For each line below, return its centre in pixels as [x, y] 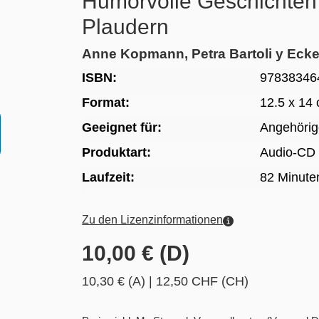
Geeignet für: [122, 128]
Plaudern [126, 27]
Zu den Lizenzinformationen [153, 220]
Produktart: [117, 153]
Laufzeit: [109, 178]
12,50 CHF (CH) [203, 282]
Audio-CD [288, 153]
